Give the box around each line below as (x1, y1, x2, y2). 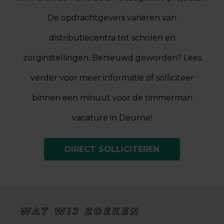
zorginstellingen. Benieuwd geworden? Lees (22, 53, 201, 62)
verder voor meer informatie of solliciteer (30, 73, 194, 82)
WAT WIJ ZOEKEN (20, 206, 140, 217)
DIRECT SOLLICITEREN (64, 144, 159, 154)
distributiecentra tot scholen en (48, 33, 175, 42)
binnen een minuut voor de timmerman (31, 93, 192, 102)
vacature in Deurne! (72, 113, 152, 122)
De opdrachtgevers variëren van (47, 13, 176, 22)
